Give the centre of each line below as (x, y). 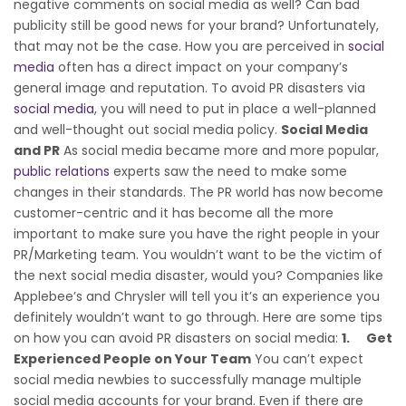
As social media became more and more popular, (219, 150)
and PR (37, 150)
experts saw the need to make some (228, 171)
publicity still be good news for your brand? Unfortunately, (196, 25)
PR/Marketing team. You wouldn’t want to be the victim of (198, 254)
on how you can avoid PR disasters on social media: (178, 338)
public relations (62, 171)
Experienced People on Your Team (132, 358)
